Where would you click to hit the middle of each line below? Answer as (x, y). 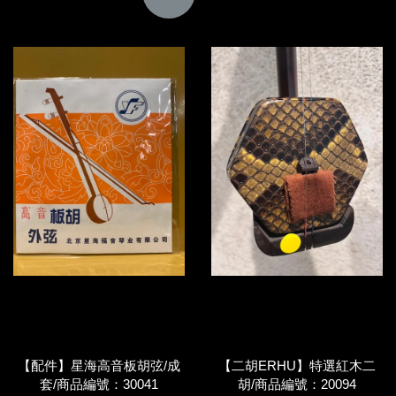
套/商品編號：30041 (99, 384)
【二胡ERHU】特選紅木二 (297, 366)
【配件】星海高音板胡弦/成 (99, 366)
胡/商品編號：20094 (297, 384)
